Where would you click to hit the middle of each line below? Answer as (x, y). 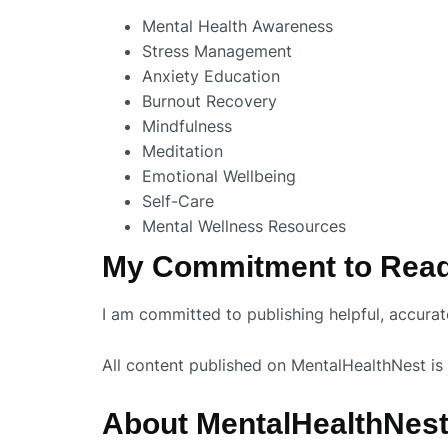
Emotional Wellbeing (219, 176)
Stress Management (217, 51)
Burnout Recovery (209, 101)
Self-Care (178, 201)
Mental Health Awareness (237, 26)
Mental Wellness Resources (244, 226)
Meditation (182, 151)
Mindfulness (187, 126)
